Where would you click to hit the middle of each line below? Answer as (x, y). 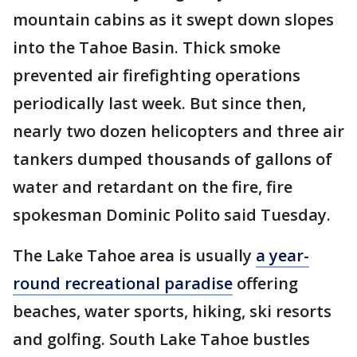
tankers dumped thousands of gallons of (173, 159)
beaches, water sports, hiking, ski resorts (172, 311)
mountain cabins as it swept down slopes (173, 20)
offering (265, 283)
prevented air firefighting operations (157, 75)
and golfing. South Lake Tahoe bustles (161, 339)
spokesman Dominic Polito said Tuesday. (172, 215)
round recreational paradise (123, 283)
